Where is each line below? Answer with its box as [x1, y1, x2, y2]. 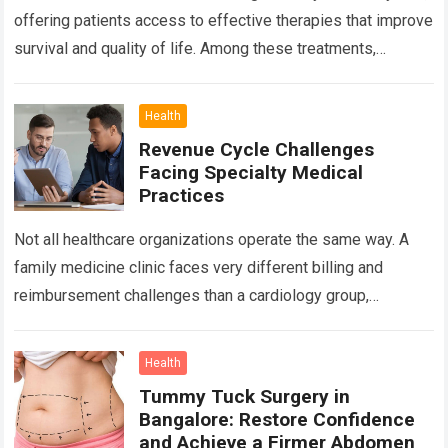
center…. [14, 341, 75, 361]
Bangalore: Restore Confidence [139, 407, 416, 431]
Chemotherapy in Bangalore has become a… [14, 67, 322, 87]
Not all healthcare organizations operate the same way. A [14, 229, 410, 249]
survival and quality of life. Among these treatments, [14, 39, 377, 59]
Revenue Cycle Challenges [139, 138, 375, 162]
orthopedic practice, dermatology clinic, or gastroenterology [14, 313, 430, 333]
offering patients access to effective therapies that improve [14, 11, 434, 31]
